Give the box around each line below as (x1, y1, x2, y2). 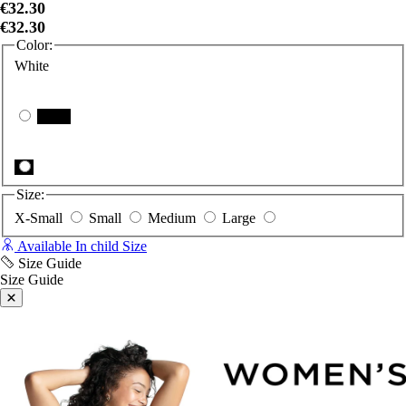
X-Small (14, 209, 66, 226)
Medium (148, 209, 199, 226)
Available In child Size (14, 237, 147, 254)
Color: (16, 36, 53, 53)
